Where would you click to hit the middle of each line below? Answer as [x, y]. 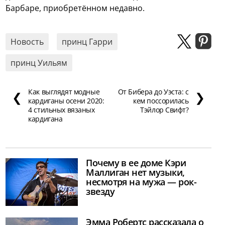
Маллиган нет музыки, [135, 172]
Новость [27, 41]
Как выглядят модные [64, 91]
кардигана [45, 119]
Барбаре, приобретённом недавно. [75, 8]
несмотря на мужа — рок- [141, 182]
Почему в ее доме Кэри [136, 162]
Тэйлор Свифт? [164, 109]
